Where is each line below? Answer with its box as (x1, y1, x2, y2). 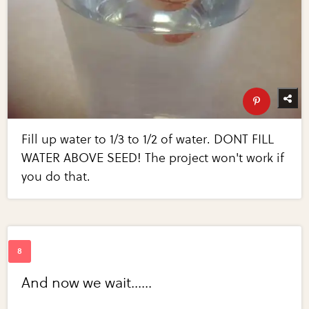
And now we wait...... (21, 274, 152, 292)
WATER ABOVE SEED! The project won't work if (21, 150, 285, 166)
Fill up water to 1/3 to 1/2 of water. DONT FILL (21, 131, 275, 147)
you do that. (21, 168, 91, 184)
